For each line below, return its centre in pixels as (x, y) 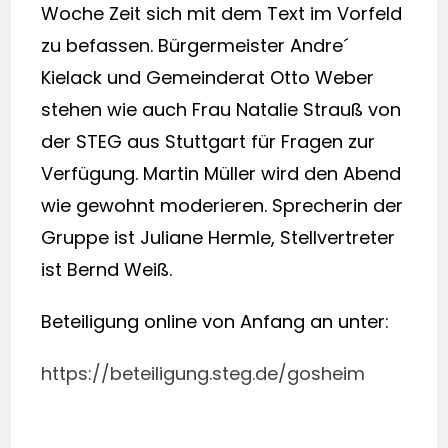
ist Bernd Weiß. (107, 269)
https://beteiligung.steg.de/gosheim (203, 373)
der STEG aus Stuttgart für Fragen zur (208, 141)
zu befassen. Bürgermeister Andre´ (195, 45)
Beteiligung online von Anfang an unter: (215, 321)
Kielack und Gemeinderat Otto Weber (208, 77)
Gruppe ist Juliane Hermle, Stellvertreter (218, 237)
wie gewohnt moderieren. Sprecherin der (222, 205)
